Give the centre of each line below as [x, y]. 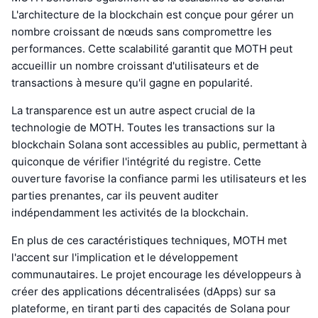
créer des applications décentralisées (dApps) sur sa [143, 292]
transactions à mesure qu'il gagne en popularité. [132, 83]
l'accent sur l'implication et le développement [125, 258]
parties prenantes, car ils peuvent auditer [115, 196]
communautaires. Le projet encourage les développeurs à [156, 275]
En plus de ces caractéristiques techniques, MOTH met [149, 241]
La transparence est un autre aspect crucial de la [133, 111]
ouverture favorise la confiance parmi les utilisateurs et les [159, 179]
